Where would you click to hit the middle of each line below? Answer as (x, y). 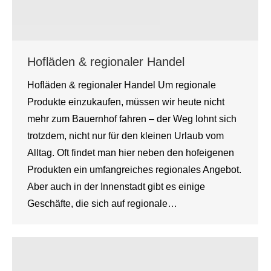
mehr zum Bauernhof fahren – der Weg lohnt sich (132, 119)
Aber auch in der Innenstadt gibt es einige (116, 187)
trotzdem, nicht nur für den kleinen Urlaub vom (126, 136)
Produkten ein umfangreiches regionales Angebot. (134, 170)
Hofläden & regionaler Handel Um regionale (122, 85)
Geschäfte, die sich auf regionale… (102, 204)
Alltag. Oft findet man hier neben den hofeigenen (131, 153)
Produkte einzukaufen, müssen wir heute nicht (126, 102)
